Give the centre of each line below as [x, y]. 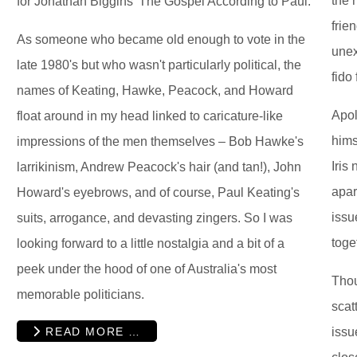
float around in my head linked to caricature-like [150, 116]
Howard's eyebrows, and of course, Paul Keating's [158, 192]
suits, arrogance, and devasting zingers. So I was [155, 218]
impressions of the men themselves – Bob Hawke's [160, 141]
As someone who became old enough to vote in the [161, 39]
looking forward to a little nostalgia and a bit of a [151, 243]
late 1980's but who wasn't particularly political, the [159, 65]
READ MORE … [91, 331]
